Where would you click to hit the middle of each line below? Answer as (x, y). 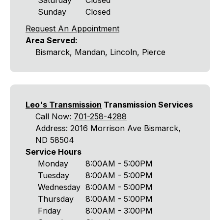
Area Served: (52, 40)
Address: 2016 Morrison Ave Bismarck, (108, 128)
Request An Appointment (72, 28)
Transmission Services (147, 105)
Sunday (52, 12)
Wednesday (59, 187)
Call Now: (55, 117)
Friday (49, 211)
